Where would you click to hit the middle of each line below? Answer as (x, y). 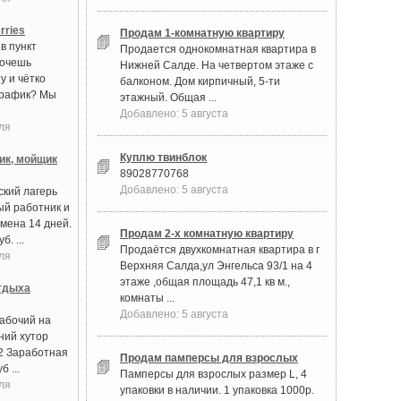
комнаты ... (147, 298)
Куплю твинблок (163, 158)
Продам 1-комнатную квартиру (202, 33)
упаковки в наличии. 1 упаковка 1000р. (217, 390)
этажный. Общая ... (168, 98)
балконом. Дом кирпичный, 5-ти (200, 81)
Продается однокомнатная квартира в (218, 49)
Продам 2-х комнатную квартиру (207, 234)
